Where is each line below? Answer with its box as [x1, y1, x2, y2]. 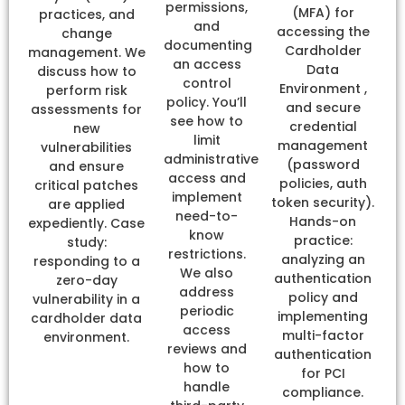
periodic [179, 301, 234, 320]
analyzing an [280, 250, 365, 268]
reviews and [166, 339, 247, 358]
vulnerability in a [33, 289, 141, 308]
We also [180, 263, 234, 282]
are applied [48, 194, 126, 213]
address [179, 282, 235, 301]
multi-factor [281, 325, 364, 344]
